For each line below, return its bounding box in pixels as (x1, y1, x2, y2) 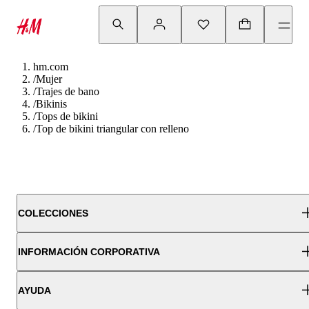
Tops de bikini (36, 110, 98, 122)
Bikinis (36, 98, 67, 110)
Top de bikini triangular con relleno (36, 123, 189, 134)
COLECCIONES (18, 208, 88, 219)
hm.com (33, 61, 68, 72)
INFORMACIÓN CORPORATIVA (18, 246, 160, 257)
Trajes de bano (36, 86, 99, 97)
